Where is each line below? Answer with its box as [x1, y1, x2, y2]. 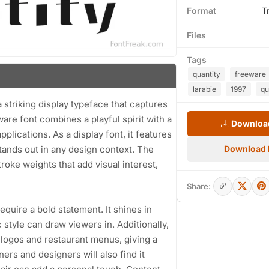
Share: [187, 181, 211, 191]
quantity [193, 70, 220, 79]
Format [187, 5, 216, 16]
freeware [235, 70, 266, 79]
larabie [193, 85, 216, 94]
